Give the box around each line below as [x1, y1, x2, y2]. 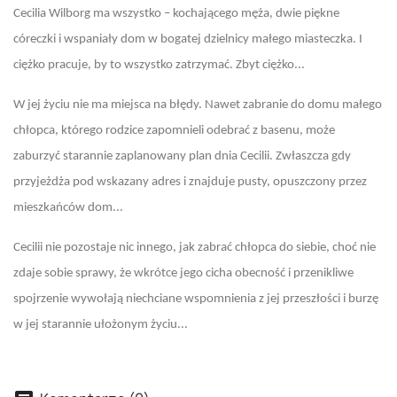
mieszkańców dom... [13, 201, 123, 214]
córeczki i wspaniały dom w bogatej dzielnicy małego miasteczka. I [13, 33, 362, 46]
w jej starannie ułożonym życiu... [13, 318, 188, 331]
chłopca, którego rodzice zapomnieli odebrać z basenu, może [13, 124, 335, 137]
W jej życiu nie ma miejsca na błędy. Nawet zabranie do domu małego [13, 98, 382, 112]
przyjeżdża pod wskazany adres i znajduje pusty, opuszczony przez [13, 175, 367, 189]
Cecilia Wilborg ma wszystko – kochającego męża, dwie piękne [13, 7, 339, 20]
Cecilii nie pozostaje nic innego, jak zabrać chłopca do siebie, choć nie [13, 241, 376, 254]
